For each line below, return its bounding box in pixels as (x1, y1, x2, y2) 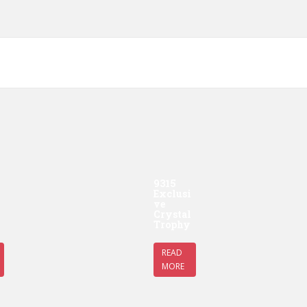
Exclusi (153, 186, 191, 200)
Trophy (153, 217, 191, 231)
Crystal (153, 207, 191, 221)
